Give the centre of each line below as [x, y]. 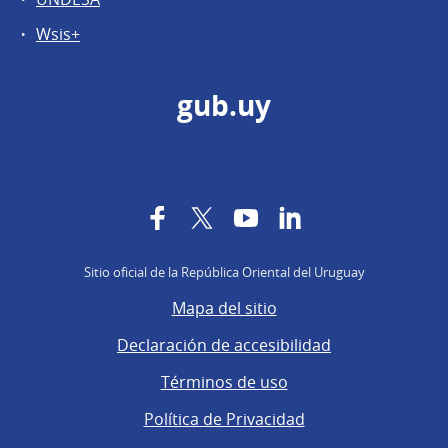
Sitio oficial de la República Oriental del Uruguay [224, 272]
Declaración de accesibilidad [224, 344]
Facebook [205, 216]
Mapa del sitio [224, 307]
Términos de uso [224, 381]
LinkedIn [332, 216]
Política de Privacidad [224, 419]
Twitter [239, 216]
